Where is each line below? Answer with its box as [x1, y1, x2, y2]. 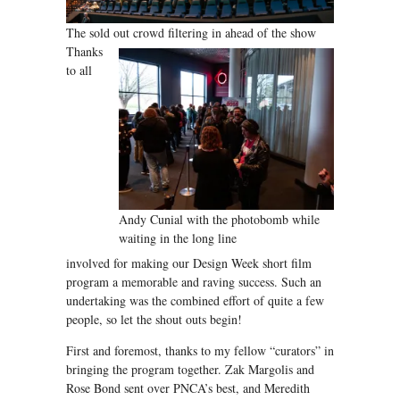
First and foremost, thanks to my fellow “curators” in [66, 342, 334, 360]
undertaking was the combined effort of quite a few [66, 292, 324, 310]
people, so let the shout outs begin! [66, 311, 242, 329]
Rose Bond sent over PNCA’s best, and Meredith [66, 379, 310, 397]
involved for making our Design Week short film [66, 254, 312, 272]
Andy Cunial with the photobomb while [119, 211, 320, 229]
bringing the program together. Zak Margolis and [66, 361, 314, 379]
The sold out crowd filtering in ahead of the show [66, 24, 316, 42]
